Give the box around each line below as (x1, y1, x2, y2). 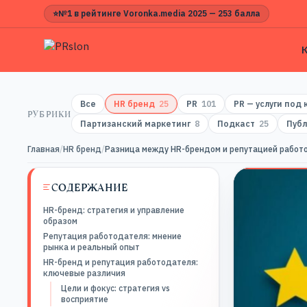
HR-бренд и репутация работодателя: (43, 257, 198, 267)
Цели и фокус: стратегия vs (61, 283, 170, 293)
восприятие (61, 294, 108, 304)
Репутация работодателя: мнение (43, 231, 182, 241)
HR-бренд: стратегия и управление (43, 205, 184, 215)
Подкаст (217, 119, 256, 129)
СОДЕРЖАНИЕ (51, 180, 128, 194)
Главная (27, 144, 60, 154)
